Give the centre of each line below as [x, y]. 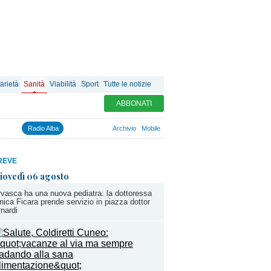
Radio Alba [43, 128]
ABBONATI [134, 103]
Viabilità [63, 84]
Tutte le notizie [127, 84]
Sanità [34, 84]
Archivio [124, 128]
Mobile [151, 128]
